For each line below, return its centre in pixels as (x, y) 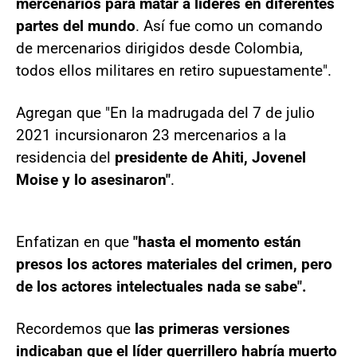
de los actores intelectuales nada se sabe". (161, 286)
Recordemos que (75, 329)
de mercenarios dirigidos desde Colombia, (159, 48)
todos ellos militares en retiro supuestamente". (174, 71)
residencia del (65, 157)
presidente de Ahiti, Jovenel (210, 157)
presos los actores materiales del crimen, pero (174, 264)
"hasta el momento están (215, 242)
